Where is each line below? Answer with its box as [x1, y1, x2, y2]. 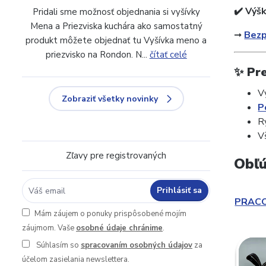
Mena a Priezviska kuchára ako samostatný [30, 20, 202, 32]
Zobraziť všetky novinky [61, 93, 158, 104]
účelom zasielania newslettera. [22, 254, 129, 265]
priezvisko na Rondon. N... [45, 49, 150, 61]
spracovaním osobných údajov [81, 240, 192, 251]
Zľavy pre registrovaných [66, 150, 167, 161]
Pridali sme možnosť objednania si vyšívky [32, 6, 200, 18]
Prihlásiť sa [157, 185, 202, 196]
